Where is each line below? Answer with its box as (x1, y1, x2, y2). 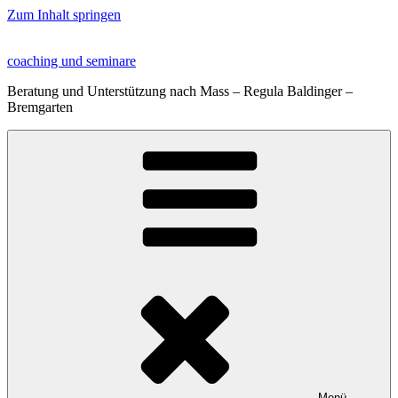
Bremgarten (7, 99, 73, 115)
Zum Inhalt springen (7, 7, 121, 22)
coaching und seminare (7, 53, 136, 68)
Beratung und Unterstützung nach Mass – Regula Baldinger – (7, 84, 353, 99)
